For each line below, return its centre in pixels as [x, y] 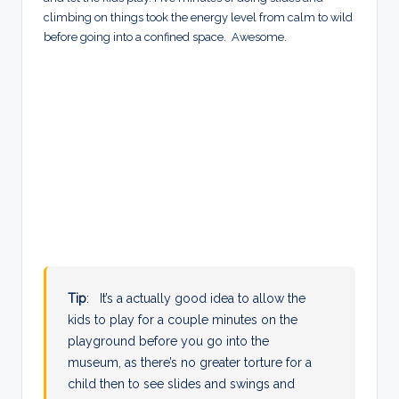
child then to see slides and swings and [182, 384]
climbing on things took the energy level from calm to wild [198, 18]
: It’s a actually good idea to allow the [196, 299]
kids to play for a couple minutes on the [183, 320]
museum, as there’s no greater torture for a [190, 363]
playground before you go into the [169, 342]
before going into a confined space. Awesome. [165, 37]
